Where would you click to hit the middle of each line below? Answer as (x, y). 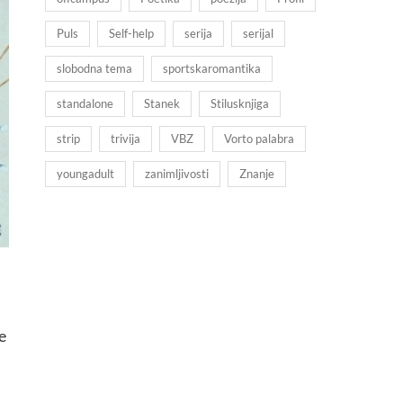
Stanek (162, 104)
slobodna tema (94, 69)
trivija (125, 139)
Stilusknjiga (240, 104)
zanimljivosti (177, 174)
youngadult (85, 174)
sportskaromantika (212, 69)
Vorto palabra (259, 139)
